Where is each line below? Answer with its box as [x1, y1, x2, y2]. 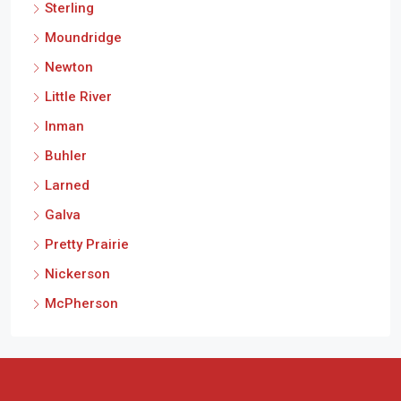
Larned [45, 177, 90, 194]
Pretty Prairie [45, 236, 129, 253]
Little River [45, 89, 112, 106]
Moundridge [45, 30, 122, 47]
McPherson [45, 295, 118, 312]
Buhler [45, 148, 87, 165]
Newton [45, 59, 93, 76]
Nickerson [45, 266, 110, 283]
